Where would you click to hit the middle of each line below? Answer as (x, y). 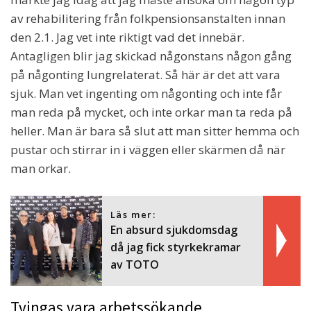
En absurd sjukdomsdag (174, 230)
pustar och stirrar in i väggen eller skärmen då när (148, 150)
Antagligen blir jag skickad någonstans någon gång (151, 56)
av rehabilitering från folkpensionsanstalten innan (148, 19)
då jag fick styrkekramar (175, 247)
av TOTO (134, 265)
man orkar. (41, 169)
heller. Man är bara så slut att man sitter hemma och (155, 131)
